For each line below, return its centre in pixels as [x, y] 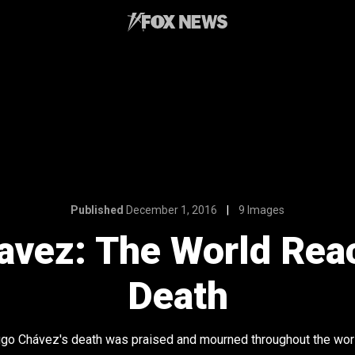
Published [97, 210]
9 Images [261, 210]
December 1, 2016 [172, 210]
